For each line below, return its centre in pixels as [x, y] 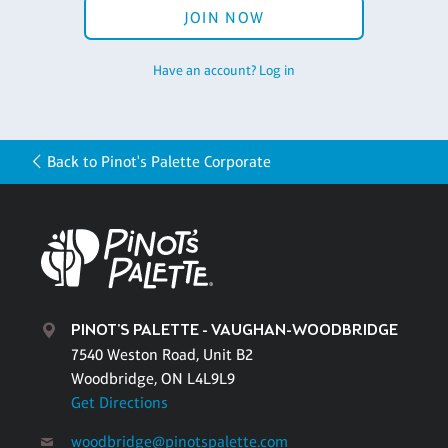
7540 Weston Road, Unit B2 [162, 354]
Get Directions [119, 402]
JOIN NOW [224, 18]
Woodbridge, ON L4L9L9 [153, 378]
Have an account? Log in [224, 70]
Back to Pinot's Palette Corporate [159, 162]
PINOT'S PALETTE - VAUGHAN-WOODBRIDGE [234, 330]
